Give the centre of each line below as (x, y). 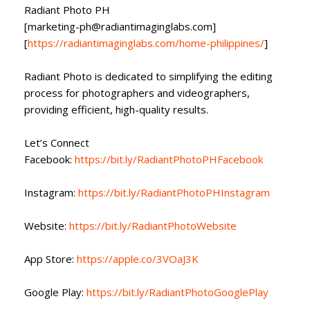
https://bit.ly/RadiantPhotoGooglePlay (176, 292)
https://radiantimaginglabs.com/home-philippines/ (146, 43)
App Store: (49, 258)
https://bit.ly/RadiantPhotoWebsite (152, 225)
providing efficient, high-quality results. (116, 109)
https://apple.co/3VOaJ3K (136, 258)
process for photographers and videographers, (137, 92)
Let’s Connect (57, 142)
